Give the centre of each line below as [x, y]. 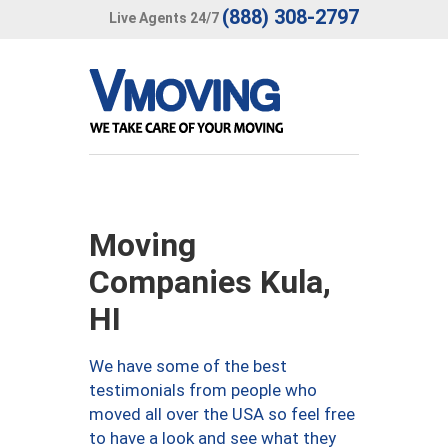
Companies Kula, [210, 282]
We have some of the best [188, 366]
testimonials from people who [203, 390]
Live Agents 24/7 [164, 17]
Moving [142, 245]
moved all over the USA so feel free [222, 414]
